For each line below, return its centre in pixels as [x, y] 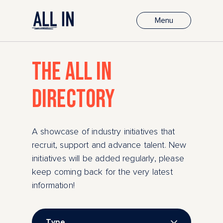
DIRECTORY [74, 100]
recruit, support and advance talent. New [109, 145]
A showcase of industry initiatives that [104, 132]
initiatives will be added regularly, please [108, 159]
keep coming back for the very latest [102, 172]
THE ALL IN [72, 72]
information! [53, 185]
